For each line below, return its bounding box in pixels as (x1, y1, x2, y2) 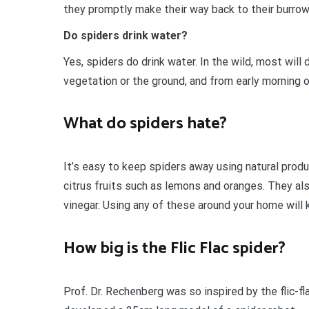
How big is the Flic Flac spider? (63, 235, 286, 263)
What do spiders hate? (63, 110, 227, 138)
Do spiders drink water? (63, 28, 188, 42)
